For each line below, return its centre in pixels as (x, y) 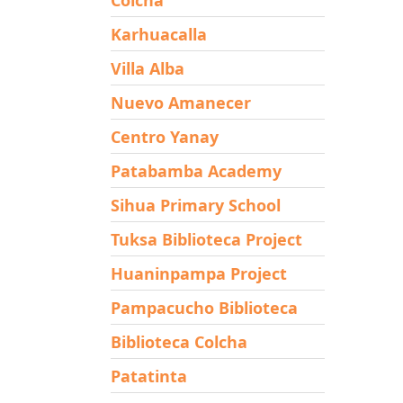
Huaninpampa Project (198, 273)
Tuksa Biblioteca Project (206, 239)
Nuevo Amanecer (180, 102)
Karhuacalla (158, 34)
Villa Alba (147, 68)
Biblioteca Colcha (179, 341)
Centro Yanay (164, 136)
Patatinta (148, 376)
